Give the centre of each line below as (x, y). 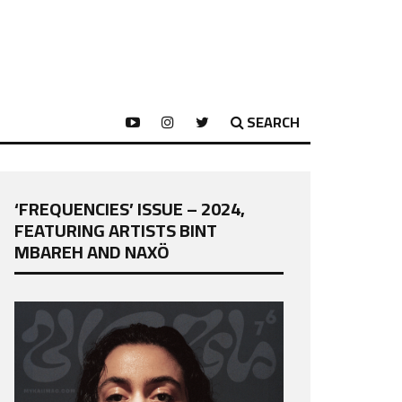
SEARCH (273, 122)
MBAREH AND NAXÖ (92, 252)
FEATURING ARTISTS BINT (116, 230)
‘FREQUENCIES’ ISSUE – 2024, (130, 209)
